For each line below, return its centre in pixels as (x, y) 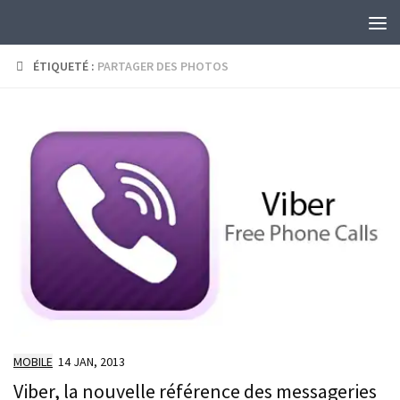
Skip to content (74, 26)
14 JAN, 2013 (92, 362)
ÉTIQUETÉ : (65, 66)
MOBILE (33, 362)
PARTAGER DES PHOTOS (163, 66)
